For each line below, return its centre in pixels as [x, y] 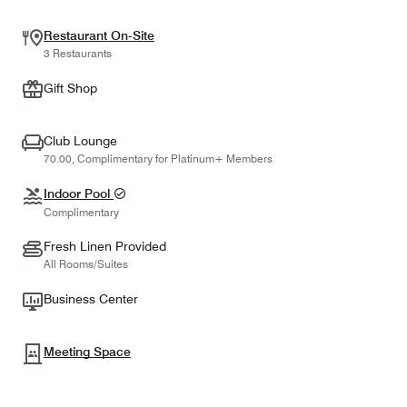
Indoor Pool [79, 193]
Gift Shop [70, 88]
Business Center [91, 298]
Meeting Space [87, 351]
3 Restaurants [78, 53]
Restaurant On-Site [99, 35]
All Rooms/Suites [86, 263]
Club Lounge [80, 140]
